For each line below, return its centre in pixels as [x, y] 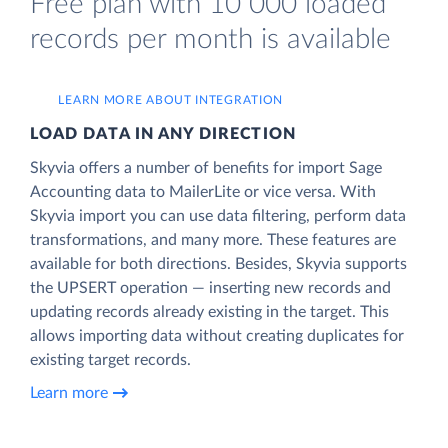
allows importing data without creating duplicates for [217, 335]
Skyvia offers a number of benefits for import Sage [206, 167]
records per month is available [210, 39]
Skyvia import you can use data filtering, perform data [218, 215]
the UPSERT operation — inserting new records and [210, 287]
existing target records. [110, 359]
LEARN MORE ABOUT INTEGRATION [171, 99]
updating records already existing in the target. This [209, 311]
